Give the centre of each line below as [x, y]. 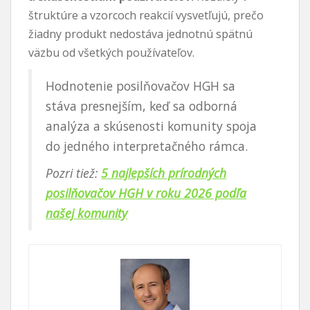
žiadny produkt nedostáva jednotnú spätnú [140, 34]
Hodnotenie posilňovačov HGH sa [140, 85]
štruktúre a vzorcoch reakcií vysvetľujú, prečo [146, 15]
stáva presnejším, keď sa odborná [142, 106]
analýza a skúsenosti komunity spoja [151, 126]
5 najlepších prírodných [164, 173]
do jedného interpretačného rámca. [147, 146]
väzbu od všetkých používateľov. [111, 52]
